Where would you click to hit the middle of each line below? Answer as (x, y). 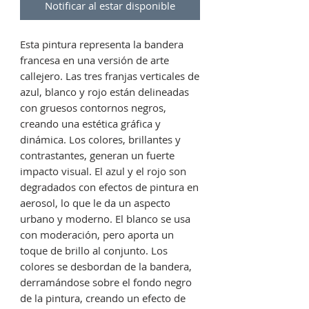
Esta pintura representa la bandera (102, 44)
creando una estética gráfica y (90, 124)
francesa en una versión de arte (94, 60)
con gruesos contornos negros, (93, 108)
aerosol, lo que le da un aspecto (95, 203)
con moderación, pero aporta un (97, 235)
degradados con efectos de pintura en (109, 187)
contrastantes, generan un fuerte (97, 156)
